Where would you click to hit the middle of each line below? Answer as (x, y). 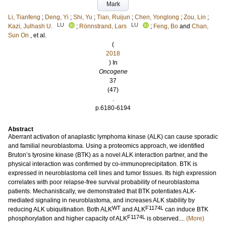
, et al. (38, 35)
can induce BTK (186, 209)
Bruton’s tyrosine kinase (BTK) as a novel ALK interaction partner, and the (108, 155)
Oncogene (113, 72)
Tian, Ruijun (114, 17)
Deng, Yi (57, 17)
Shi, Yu (83, 17)
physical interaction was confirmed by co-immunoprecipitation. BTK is (103, 164)
